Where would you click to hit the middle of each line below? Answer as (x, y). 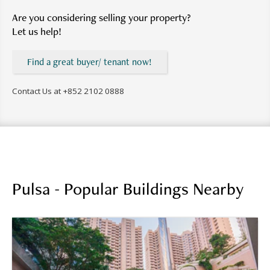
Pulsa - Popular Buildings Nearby (128, 188)
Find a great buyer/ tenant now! (89, 61)
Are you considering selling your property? (102, 17)
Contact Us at (37, 91)
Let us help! (37, 31)
